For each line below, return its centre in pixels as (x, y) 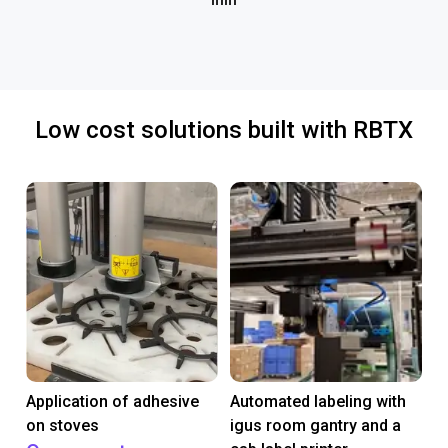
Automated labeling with (318, 401)
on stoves (62, 425)
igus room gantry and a (315, 425)
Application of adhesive (112, 401)
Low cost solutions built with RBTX (224, 130)
